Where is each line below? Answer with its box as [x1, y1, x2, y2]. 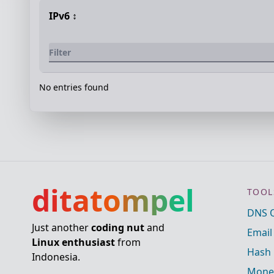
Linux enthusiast [32, 235, 115, 249]
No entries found [39, 81, 109, 93]
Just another [32, 221, 91, 234]
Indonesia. [32, 250, 80, 264]
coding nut [91, 221, 144, 234]
